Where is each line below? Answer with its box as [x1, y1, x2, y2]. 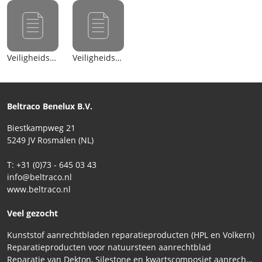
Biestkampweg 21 [7, 122, 75, 133]
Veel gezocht [7, 207, 58, 219]
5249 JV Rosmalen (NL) [7, 134, 94, 146]
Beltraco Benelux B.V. [7, 100, 92, 112]
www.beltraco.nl [7, 183, 71, 195]
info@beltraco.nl [7, 171, 72, 182]
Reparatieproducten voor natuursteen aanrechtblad [7, 241, 211, 253]
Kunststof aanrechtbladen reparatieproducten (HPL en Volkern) [7, 229, 254, 240]
